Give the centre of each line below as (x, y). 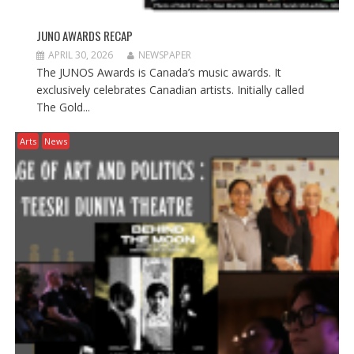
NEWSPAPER (164, 55)
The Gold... (63, 107)
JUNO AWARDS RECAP (84, 36)
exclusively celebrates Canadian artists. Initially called (170, 90)
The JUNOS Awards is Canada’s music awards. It (158, 73)
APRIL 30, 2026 (80, 55)
